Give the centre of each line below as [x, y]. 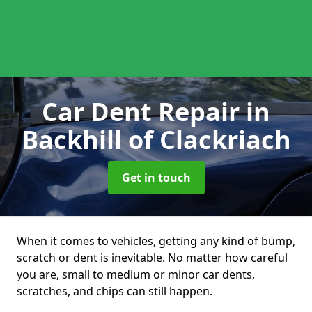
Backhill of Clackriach [156, 140]
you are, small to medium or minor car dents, [136, 274]
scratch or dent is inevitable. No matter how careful [152, 258]
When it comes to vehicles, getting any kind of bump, [156, 241]
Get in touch [156, 178]
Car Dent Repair [144, 112]
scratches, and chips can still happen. [115, 291]
